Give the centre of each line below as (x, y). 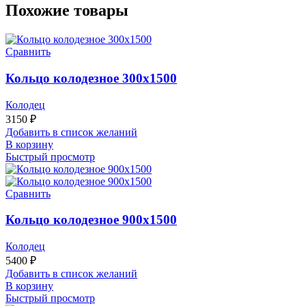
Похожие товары (67, 11)
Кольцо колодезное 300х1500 (91, 78)
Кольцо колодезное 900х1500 (91, 220)
